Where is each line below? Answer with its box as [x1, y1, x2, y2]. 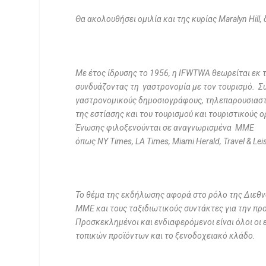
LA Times [135, 136, 169, 146]
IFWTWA [179, 68, 213, 78]
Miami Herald [172, 136, 220, 146]
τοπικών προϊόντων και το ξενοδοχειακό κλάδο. [75, 231, 261, 241]
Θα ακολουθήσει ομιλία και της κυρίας [75, 14, 219, 24]
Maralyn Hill [218, 14, 261, 24]
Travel [223, 136, 245, 146]
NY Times [97, 136, 132, 146]
